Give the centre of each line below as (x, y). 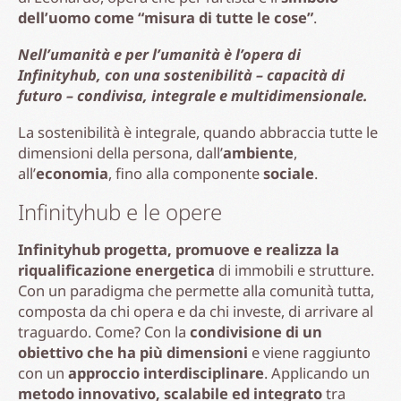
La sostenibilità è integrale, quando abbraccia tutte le (198, 132)
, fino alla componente (186, 173)
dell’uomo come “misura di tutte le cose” (166, 17)
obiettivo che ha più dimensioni (133, 352)
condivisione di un (256, 331)
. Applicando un (317, 372)
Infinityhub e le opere (120, 211)
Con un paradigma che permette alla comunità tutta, (196, 290)
